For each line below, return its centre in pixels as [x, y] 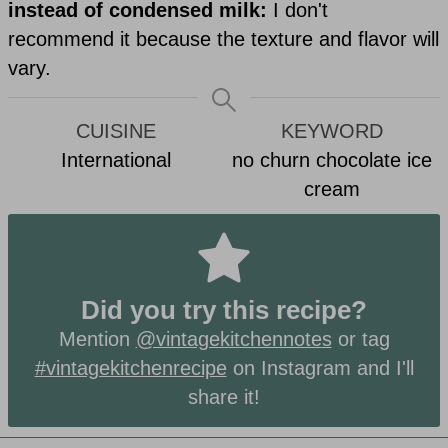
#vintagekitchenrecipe [130, 368]
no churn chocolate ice [331, 160]
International [116, 160]
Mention [97, 339]
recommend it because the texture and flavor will [224, 39]
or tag [360, 339]
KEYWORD [331, 131]
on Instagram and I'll [320, 368]
